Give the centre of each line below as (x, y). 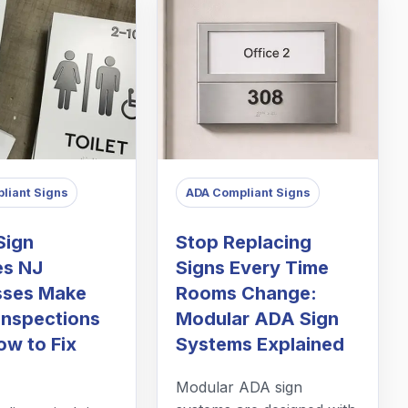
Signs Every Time (253, 268)
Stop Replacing (244, 243)
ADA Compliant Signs (248, 192)
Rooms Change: (247, 294)
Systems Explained (260, 345)
